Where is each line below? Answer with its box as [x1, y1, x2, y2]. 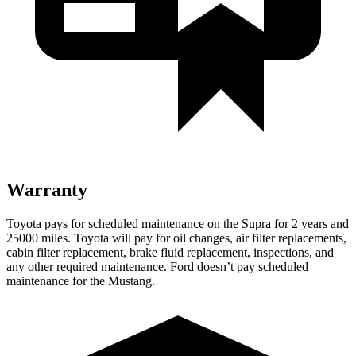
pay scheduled [237, 259, 308, 273]
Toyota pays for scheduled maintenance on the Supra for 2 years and [6, 216, 349, 230]
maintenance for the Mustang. [6, 273, 155, 288]
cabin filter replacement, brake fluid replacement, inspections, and [6, 245, 334, 259]
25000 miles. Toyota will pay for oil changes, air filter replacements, [6, 230, 346, 245]
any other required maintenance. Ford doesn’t [6, 259, 237, 273]
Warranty [6, 179, 87, 200]
